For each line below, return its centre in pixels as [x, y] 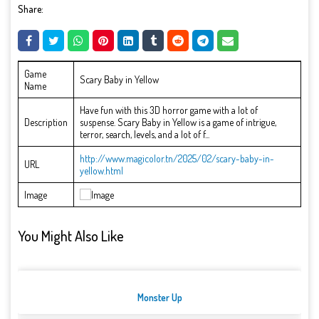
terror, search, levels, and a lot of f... [145, 135]
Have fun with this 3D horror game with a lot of [169, 110]
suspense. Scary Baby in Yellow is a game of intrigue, [178, 122]
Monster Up [159, 298]
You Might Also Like [71, 235]
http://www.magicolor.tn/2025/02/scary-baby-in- [177, 159]
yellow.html [101, 171]
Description [46, 122]
